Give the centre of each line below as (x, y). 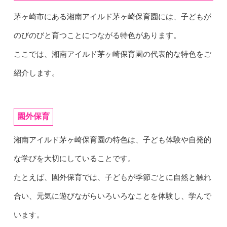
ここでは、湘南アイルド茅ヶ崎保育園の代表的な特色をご (112, 54)
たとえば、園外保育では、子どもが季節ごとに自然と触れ (112, 177)
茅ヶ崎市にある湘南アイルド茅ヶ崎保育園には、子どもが (112, 16)
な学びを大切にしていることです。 (74, 158)
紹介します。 (36, 73)
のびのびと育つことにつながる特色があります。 (97, 35)
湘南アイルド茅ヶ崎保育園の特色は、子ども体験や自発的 (112, 140)
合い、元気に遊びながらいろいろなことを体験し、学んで (112, 196)
